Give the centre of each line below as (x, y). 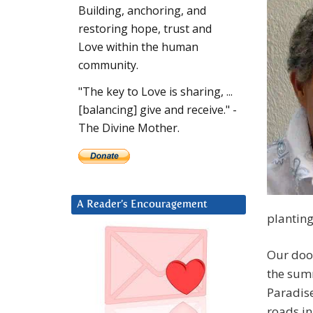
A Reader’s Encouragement (142, 205)
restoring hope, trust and (145, 29)
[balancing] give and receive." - (158, 110)
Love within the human (138, 47)
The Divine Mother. (129, 128)
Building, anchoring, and (142, 11)
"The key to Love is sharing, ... (155, 92)
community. (108, 65)
